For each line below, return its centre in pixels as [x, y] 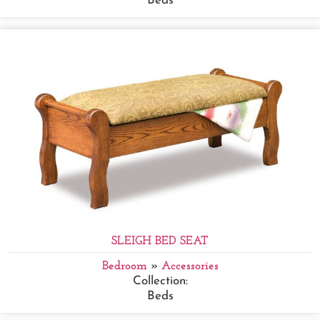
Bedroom [124, 266]
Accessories [190, 266]
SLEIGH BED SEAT [160, 241]
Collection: [160, 281]
